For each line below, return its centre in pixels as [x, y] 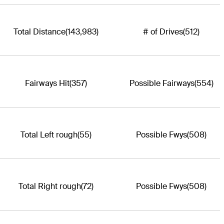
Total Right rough [50, 186]
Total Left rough [49, 134]
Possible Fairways [162, 83]
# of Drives [163, 31]
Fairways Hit [47, 83]
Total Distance [39, 31]
